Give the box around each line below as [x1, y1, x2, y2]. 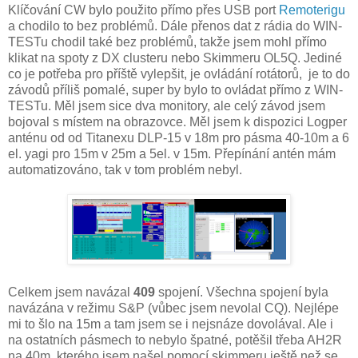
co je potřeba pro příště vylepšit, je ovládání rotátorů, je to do [8, 66, 350, 81]
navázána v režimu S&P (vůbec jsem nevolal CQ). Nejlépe [8, 300, 339, 315]
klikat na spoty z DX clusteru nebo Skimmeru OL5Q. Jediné [8, 50, 342, 65]
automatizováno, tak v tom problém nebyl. [8, 162, 242, 177]
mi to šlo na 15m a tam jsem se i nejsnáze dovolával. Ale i [8, 316, 333, 331]
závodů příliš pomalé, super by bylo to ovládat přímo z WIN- [8, 82, 343, 97]
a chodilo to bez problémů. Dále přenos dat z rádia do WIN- [8, 18, 342, 33]
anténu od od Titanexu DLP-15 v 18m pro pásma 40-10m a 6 [8, 130, 349, 145]
